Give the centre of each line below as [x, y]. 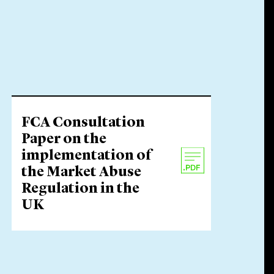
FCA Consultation [83, 123]
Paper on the [64, 140]
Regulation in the [81, 189]
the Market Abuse [82, 173]
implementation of [87, 156]
